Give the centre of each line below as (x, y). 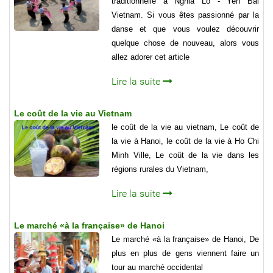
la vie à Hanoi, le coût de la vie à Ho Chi (185, 141)
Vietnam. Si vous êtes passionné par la (185, 15)
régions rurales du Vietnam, (160, 169)
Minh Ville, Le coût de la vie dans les (185, 155)
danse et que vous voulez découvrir (185, 29)
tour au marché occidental (157, 267)
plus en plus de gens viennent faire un (185, 253)
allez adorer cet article (151, 57)
